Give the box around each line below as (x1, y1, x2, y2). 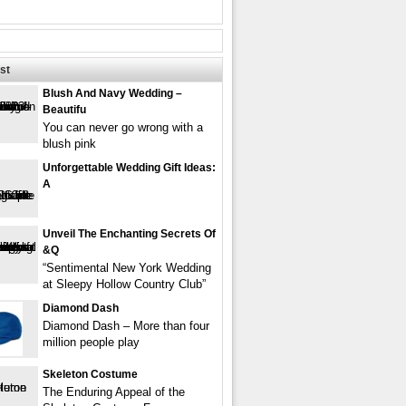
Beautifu (43, 103, 86, 116)
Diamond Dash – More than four (43, 319, 209, 333)
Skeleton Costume (43, 368, 138, 381)
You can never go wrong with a (43, 121, 203, 134)
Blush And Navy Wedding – (43, 87, 182, 100)
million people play (43, 335, 140, 349)
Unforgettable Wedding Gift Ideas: (43, 161, 216, 174)
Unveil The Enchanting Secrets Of (43, 227, 216, 240)
